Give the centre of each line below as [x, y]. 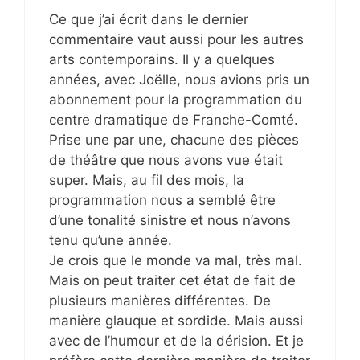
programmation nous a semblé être [162, 200]
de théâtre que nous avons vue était [166, 160]
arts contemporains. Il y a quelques [162, 59]
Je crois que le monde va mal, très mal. [176, 260]
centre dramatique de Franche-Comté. [174, 120]
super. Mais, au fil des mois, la [147, 180]
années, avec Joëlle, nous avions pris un [179, 80]
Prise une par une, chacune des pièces [174, 140]
